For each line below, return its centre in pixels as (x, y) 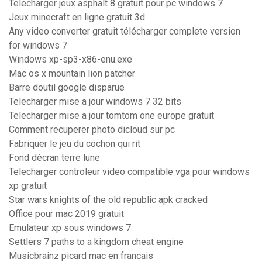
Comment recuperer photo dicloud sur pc (92, 130)
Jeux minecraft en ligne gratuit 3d (77, 18)
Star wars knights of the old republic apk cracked (108, 200)
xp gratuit (28, 186)
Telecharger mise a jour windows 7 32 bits (95, 102)
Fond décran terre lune (54, 158)
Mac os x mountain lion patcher (72, 74)
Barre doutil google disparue (67, 88)
